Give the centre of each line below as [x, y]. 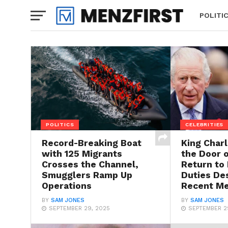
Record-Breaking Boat [91, 143]
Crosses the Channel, [90, 164]
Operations [66, 186]
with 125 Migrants [82, 153]
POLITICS [60, 125]
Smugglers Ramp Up [87, 175]
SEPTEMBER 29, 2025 [79, 208]
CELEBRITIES [205, 125]
